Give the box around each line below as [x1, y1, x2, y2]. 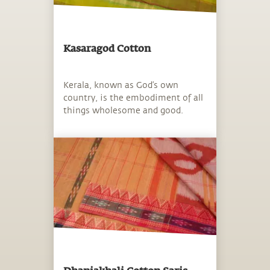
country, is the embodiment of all [63, 93, 203, 103]
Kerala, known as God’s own [63, 81, 178, 90]
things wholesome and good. [63, 106, 183, 116]
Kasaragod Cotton [63, 44, 151, 54]
